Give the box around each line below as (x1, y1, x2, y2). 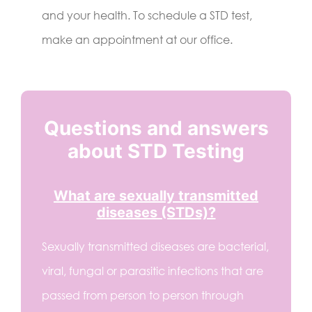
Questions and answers (43, 116, 269, 140)
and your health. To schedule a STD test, (42, 8, 252, 22)
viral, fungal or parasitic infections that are (42, 263, 263, 278)
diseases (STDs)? (96, 203, 216, 221)
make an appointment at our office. (42, 32, 233, 47)
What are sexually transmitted (54, 187, 258, 204)
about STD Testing (68, 139, 244, 163)
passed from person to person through (42, 288, 244, 302)
